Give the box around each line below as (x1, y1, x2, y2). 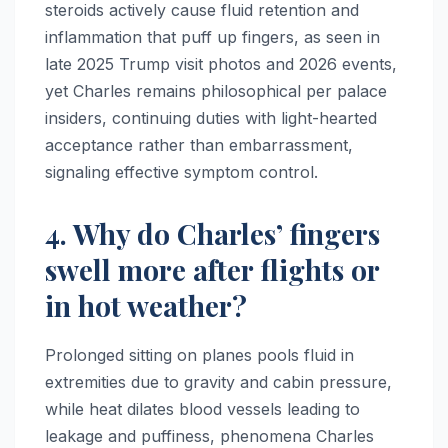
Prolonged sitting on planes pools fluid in (45, 344, 354, 365)
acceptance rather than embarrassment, (45, 134, 353, 155)
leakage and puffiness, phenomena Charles (45, 425, 374, 446)
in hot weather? (45, 286, 247, 324)
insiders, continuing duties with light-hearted (45, 107, 377, 128)
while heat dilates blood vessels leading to (45, 398, 360, 419)
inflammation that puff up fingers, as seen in (45, 26, 380, 47)
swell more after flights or (45, 250, 379, 288)
